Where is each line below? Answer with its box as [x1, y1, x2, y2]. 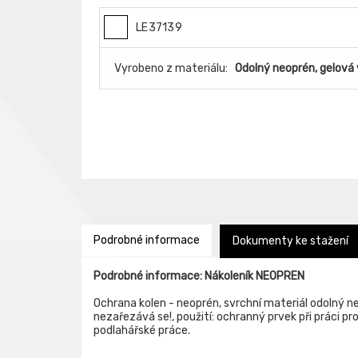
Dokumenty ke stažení [233, 234, 348, 248]
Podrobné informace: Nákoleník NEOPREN [93, 269, 304, 283]
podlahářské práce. [93, 324, 190, 337]
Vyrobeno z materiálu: [114, 62, 228, 75]
